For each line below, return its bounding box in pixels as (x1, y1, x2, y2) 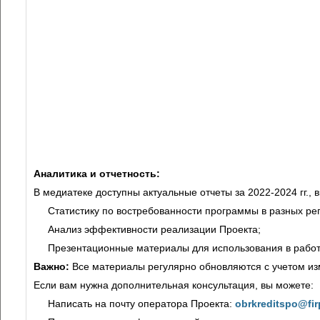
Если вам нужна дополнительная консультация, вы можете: (34, 279, 314, 291)
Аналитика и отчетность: (34, 168, 160, 180)
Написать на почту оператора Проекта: (48, 298, 235, 310)
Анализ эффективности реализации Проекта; (48, 224, 261, 236)
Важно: (34, 261, 69, 273)
